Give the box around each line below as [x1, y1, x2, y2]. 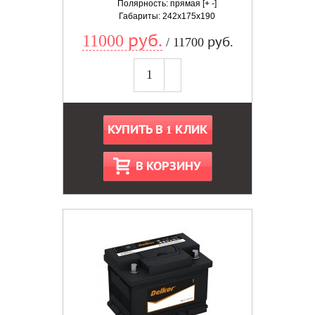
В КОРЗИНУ [136, 160, 200, 173]
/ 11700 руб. [162, 35, 233, 49]
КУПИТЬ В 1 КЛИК [108, 123, 207, 136]
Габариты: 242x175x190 [118, 11, 215, 21]
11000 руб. [82, 32, 162, 50]
